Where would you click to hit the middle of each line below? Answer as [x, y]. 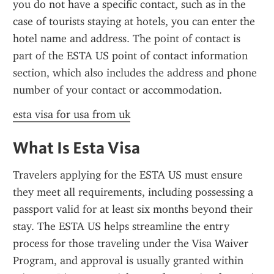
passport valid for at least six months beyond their [133, 209]
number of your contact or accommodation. [117, 90]
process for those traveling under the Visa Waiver [131, 243]
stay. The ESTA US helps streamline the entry [121, 226]
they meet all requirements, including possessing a [133, 192]
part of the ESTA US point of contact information [130, 56]
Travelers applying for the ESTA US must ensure [128, 175]
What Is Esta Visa [76, 147]
